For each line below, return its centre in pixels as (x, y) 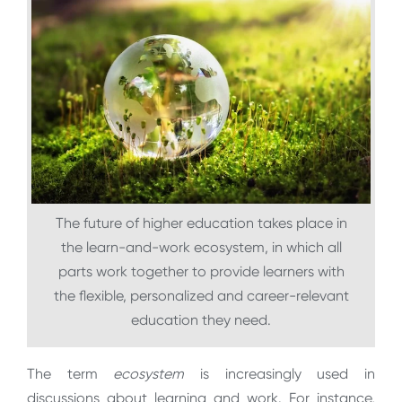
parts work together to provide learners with (201, 272)
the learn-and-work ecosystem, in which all (201, 248)
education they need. (201, 320)
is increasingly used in (280, 374)
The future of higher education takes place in (201, 223)
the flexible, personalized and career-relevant (201, 296)
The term (62, 374)
